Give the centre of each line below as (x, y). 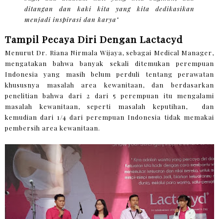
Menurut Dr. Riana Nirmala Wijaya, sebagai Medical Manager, (109, 52)
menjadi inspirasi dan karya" (72, 19)
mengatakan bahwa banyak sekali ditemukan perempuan (109, 63)
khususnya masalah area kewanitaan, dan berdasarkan (109, 85)
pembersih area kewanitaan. (53, 128)
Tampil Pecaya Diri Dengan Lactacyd (95, 39)
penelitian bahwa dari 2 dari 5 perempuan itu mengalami (109, 95)
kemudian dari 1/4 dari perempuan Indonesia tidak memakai (109, 117)
